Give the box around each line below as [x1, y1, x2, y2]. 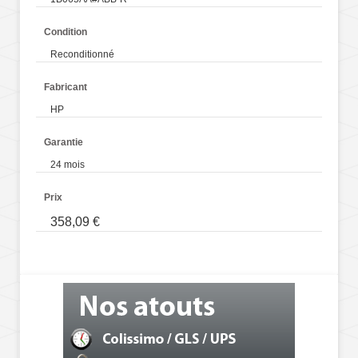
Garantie [44, 137, 83, 149]
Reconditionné [50, 49, 114, 61]
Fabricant [44, 82, 87, 93]
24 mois [50, 159, 85, 171]
